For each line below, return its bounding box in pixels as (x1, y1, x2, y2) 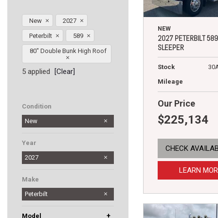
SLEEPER (158, 42, 184, 52)
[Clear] (54, 67, 75, 76)
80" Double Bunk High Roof (29, 47, 107, 55)
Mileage (158, 77, 183, 85)
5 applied (22, 67, 50, 76)
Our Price (158, 98, 195, 109)
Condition (22, 103, 52, 110)
